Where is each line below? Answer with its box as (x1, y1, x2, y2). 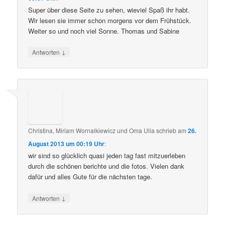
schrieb (156, 126, 177, 135)
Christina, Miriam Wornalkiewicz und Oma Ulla (28, 126, 155, 135)
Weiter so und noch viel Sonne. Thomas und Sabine (28, 26, 180, 36)
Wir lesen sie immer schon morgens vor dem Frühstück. (28, 15, 192, 25)
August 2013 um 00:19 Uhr (28, 139, 105, 149)
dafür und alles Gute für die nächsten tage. (28, 172, 153, 182)
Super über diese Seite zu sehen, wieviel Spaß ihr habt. (28, 5, 190, 15)
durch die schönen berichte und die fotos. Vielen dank (28, 161, 185, 171)
